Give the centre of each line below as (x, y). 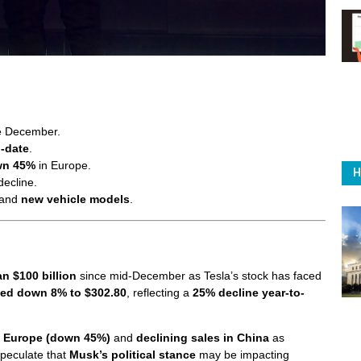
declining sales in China (203, 338)
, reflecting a (160, 292)
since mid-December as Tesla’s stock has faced (199, 275)
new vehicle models (75, 199)
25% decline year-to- (249, 292)
